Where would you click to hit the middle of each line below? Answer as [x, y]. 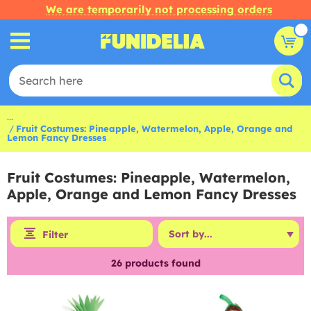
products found [161, 263]
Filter [55, 235]
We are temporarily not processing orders [159, 9]
